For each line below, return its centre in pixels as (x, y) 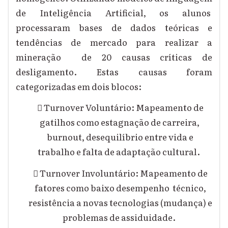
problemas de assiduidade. (120, 217)
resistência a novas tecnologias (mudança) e (120, 202)
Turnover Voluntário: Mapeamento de (123, 107)
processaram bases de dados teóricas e (114, 27)
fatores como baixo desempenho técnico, (120, 187)
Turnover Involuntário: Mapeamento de (124, 173)
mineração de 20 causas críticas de (114, 56)
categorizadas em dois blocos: (80, 86)
